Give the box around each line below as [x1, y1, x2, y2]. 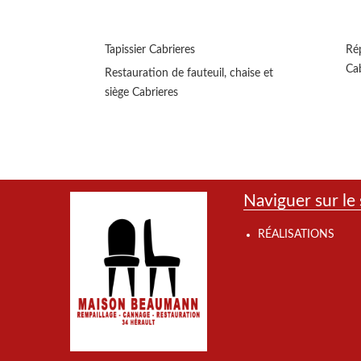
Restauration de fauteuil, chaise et [105, 68, 273, 80]
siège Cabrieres [105, 87, 178, 99]
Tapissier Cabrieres [105, 44, 195, 56]
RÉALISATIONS [258, 229, 334, 241]
